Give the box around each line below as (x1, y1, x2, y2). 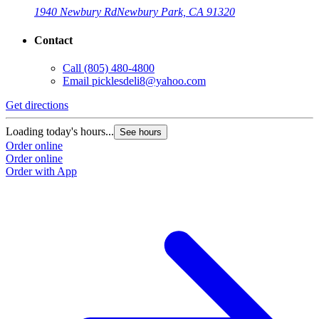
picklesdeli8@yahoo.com (92, 74, 206, 87)
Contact (34, 33, 73, 46)
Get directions (6, 98, 68, 111)
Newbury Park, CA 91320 (117, 6, 235, 19)
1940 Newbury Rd (34, 6, 117, 19)
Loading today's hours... (6, 125, 114, 137)
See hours (120, 126, 162, 137)
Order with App (6, 164, 77, 177)
